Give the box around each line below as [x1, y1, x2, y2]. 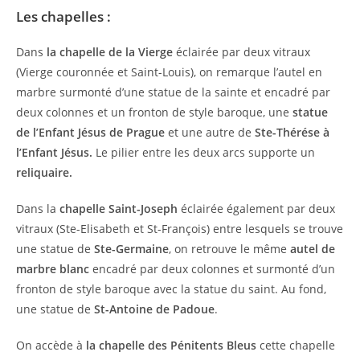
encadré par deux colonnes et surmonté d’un [89, 260, 335, 276]
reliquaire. [16, 164, 72, 180]
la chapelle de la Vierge [47, 43, 176, 59]
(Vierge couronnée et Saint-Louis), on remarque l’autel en [16, 63, 322, 80]
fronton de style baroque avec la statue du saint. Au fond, [16, 280, 326, 297]
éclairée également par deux [178, 200, 335, 216]
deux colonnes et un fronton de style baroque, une [16, 104, 289, 120]
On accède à [16, 337, 83, 353]
